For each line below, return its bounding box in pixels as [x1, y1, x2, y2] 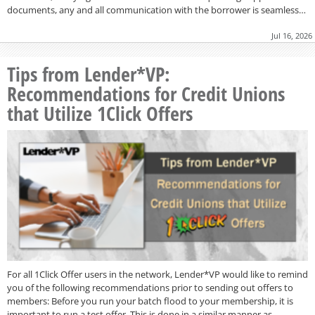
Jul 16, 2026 [271, 30, 312, 41]
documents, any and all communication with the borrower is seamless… [7, 4, 306, 17]
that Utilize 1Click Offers [7, 100, 193, 127]
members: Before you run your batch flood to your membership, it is [7, 294, 293, 307]
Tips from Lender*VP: [7, 60, 170, 88]
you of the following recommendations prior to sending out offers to [7, 281, 293, 294]
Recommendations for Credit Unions [7, 80, 285, 108]
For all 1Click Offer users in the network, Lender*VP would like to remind [7, 267, 308, 281]
